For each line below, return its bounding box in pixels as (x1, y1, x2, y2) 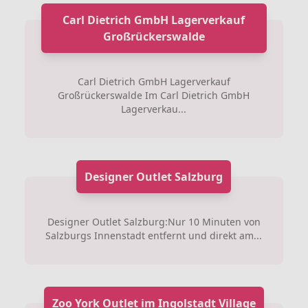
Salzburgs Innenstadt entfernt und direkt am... (45, 228, 263, 242)
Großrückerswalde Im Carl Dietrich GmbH (58, 88, 250, 102)
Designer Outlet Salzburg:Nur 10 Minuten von (47, 214, 261, 228)
